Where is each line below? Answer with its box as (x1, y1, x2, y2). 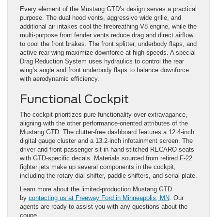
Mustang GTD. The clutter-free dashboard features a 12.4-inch (20, 128, 194, 136)
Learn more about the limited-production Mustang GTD (20, 185, 172, 193)
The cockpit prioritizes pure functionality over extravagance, (20, 110, 187, 118)
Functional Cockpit (20, 92, 129, 106)
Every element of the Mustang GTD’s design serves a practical (20, 5, 197, 13)
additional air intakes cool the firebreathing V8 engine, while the (20, 22, 197, 30)
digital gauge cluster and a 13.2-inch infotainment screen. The (20, 137, 193, 144)
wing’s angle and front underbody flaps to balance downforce (20, 66, 189, 74)
